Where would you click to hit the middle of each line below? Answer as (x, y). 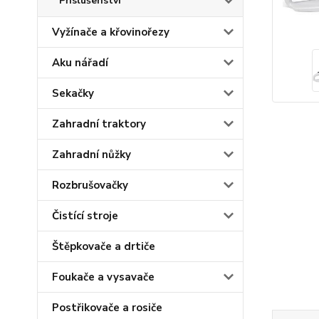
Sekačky (73, 93)
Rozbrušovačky (90, 185)
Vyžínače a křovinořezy (111, 32)
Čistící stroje (85, 216)
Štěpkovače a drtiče (104, 246)
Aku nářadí (80, 63)
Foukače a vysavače (103, 277)
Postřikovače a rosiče (107, 308)
